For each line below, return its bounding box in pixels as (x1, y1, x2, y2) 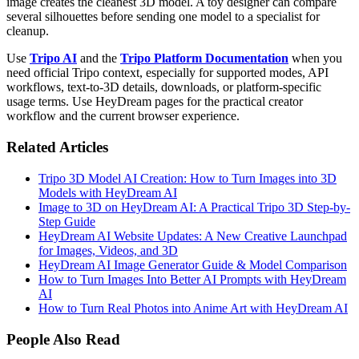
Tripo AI (30, 51, 77, 66)
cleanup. (6, 24, 49, 38)
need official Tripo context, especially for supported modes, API (6, 66, 329, 80)
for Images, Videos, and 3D (38, 243, 178, 257)
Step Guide (38, 214, 95, 228)
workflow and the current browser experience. (6, 109, 240, 123)
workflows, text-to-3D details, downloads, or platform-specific (6, 80, 321, 95)
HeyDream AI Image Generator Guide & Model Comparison (38, 257, 347, 272)
